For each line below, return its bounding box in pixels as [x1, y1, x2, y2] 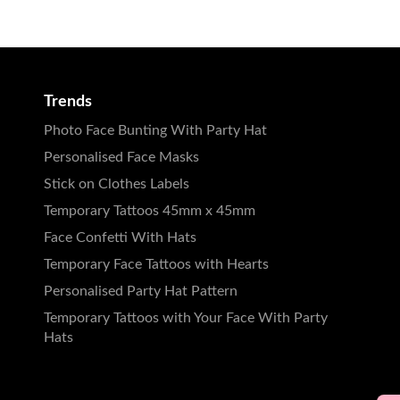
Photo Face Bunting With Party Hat [44, 122, 267, 137]
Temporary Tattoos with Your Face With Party [44, 310, 328, 325]
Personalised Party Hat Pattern [44, 283, 237, 298]
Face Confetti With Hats [44, 229, 196, 245]
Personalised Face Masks [44, 149, 199, 164]
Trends [44, 93, 92, 109]
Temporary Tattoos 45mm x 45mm [44, 203, 255, 218]
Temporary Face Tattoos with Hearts [44, 256, 269, 271]
